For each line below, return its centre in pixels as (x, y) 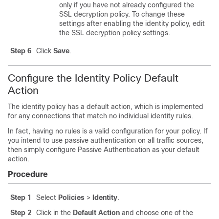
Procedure (28, 174)
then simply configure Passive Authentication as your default (104, 150)
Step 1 (21, 197)
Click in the (55, 213)
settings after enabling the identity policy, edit (132, 23)
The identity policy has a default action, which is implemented (106, 107)
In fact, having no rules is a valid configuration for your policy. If (108, 131)
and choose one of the (156, 213)
